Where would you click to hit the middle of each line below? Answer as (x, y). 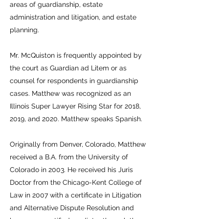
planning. (24, 30)
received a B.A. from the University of (69, 157)
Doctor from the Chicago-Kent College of (76, 182)
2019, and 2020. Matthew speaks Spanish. (76, 119)
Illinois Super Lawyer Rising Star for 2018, (75, 106)
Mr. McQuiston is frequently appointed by (76, 55)
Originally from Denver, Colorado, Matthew (78, 144)
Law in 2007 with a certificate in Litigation (76, 195)
